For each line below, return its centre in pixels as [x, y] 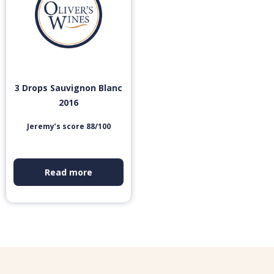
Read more [68, 172]
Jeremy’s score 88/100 [68, 127]
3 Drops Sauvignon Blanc [68, 88]
